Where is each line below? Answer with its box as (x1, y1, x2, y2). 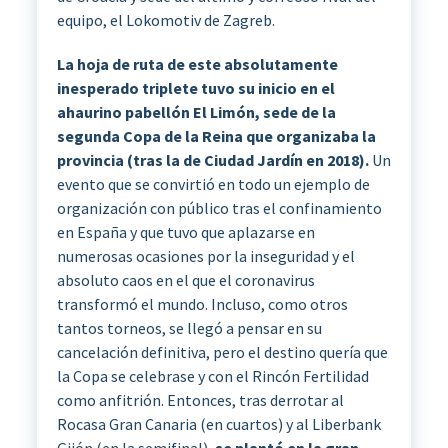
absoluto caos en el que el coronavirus (56, 269, 315, 290)
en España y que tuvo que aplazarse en (56, 221, 315, 242)
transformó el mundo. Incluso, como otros (56, 293, 348, 314)
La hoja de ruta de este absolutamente (56, 53, 338, 74)
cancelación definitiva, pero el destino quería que (56, 341, 388, 362)
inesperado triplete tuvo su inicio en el (56, 77, 335, 98)
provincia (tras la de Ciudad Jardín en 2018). (56, 149, 369, 170)
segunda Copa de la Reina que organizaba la (56, 125, 376, 146)
